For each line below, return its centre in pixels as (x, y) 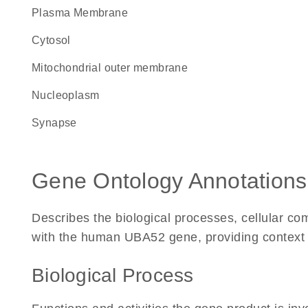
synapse (58, 123)
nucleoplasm (70, 95)
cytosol (55, 40)
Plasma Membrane (84, 13)
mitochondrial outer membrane (114, 68)
